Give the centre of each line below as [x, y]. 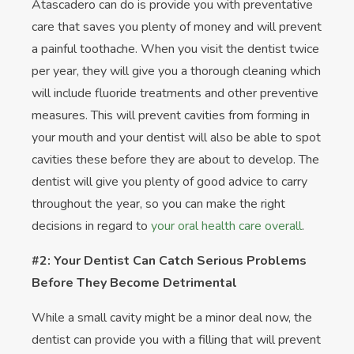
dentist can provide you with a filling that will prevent [176, 339]
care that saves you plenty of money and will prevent [177, 26]
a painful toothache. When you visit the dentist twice [175, 49]
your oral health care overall [226, 226]
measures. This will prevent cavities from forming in [171, 115]
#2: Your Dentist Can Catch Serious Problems [169, 260]
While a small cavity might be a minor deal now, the [172, 317]
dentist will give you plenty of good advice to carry [169, 181]
